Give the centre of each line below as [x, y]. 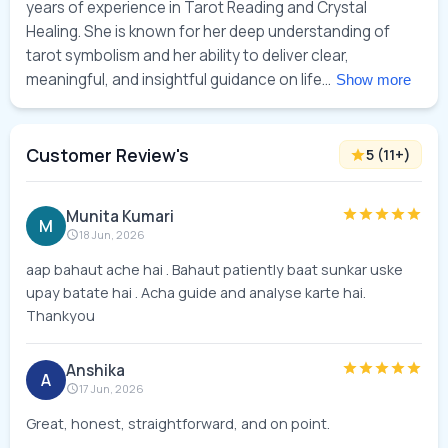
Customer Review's [107, 154]
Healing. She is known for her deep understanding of [208, 31]
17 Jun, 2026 [111, 388]
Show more [373, 79]
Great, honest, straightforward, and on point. [178, 423]
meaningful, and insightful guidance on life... [180, 79]
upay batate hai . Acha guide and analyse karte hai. [196, 292]
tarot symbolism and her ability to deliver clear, [187, 55]
